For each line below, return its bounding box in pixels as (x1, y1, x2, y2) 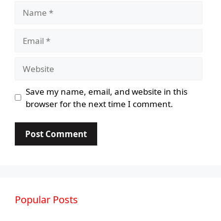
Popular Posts (15, 193, 78, 207)
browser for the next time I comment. (25, 98, 173, 110)
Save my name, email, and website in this (25, 85, 187, 97)
